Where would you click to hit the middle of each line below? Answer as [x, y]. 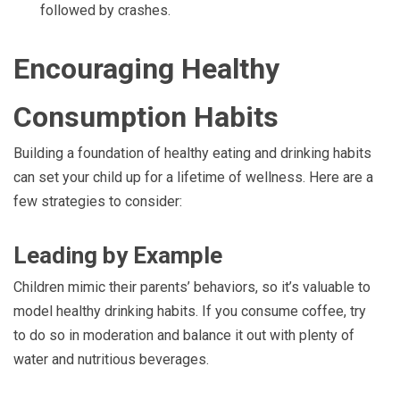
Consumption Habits [146, 117]
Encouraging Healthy [146, 68]
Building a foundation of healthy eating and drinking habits [192, 153]
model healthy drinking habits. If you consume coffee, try [190, 311]
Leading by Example [118, 255]
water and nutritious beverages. [111, 359]
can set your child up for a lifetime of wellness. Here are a [193, 177]
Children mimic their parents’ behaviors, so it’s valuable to [192, 287]
